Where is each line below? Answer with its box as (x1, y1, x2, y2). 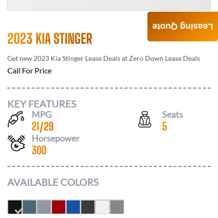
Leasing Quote (152, 21, 213, 32)
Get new (7, 54, 34, 62)
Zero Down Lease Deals (129, 54, 200, 62)
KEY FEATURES (7, 97, 76, 109)
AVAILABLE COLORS (7, 176, 99, 188)
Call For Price (7, 66, 52, 75)
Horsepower (32, 132, 79, 144)
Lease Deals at (84, 54, 129, 62)
